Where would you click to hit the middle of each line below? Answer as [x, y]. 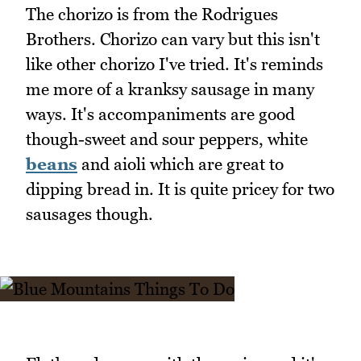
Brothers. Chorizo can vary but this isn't [173, 39]
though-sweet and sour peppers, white [167, 139]
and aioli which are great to [180, 164]
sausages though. [89, 214]
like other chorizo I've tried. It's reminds [174, 64]
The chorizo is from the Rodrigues [152, 14]
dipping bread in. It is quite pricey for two [180, 189]
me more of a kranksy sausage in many [170, 89]
